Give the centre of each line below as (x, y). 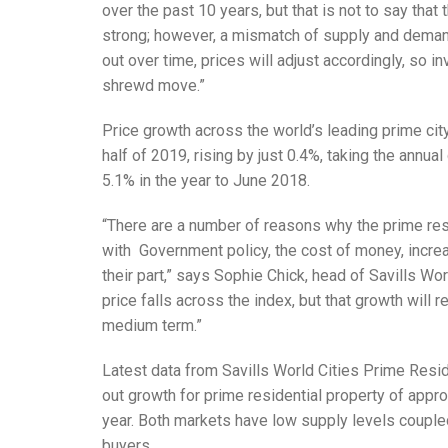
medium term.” (152, 326)
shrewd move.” (153, 86)
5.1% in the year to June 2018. (208, 181)
